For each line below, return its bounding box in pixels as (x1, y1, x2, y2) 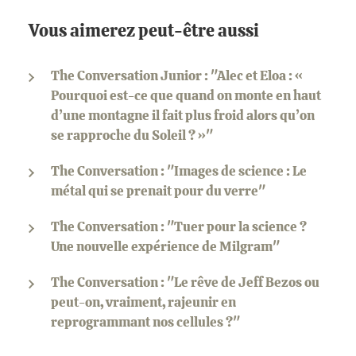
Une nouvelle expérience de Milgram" (51, 239, 280, 253)
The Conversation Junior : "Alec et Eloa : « (51, 68, 303, 83)
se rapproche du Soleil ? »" (51, 128, 213, 142)
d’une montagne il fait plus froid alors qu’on (51, 108, 315, 122)
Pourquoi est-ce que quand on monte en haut (51, 88, 321, 103)
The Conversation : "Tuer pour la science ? (51, 219, 307, 234)
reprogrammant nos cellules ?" (51, 315, 240, 329)
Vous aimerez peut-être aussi (29, 21, 259, 40)
